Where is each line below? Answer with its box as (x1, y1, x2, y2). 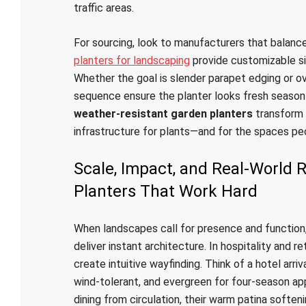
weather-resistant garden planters (73, 107, 253, 120)
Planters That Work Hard (73, 182, 258, 201)
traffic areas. (73, 1, 134, 14)
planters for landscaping (73, 54, 190, 67)
